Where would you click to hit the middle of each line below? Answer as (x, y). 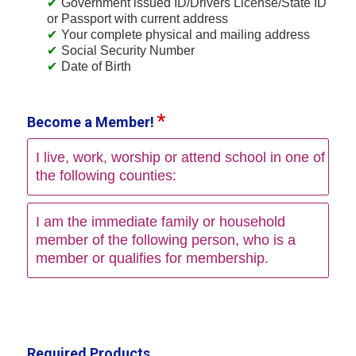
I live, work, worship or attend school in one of (180, 157)
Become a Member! (90, 122)
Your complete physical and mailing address (185, 34)
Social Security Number (128, 50)
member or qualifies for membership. (152, 258)
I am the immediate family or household (160, 221)
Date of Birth (96, 66)
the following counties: (106, 175)
